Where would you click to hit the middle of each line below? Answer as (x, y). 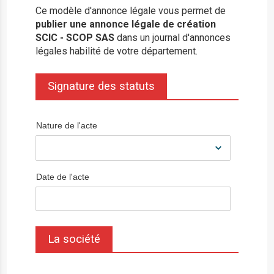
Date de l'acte (63, 177)
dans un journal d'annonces (173, 38)
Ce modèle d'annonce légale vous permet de (131, 11)
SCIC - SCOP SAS (75, 38)
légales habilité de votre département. (117, 51)
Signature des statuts (102, 86)
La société (74, 239)
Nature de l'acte (67, 125)
